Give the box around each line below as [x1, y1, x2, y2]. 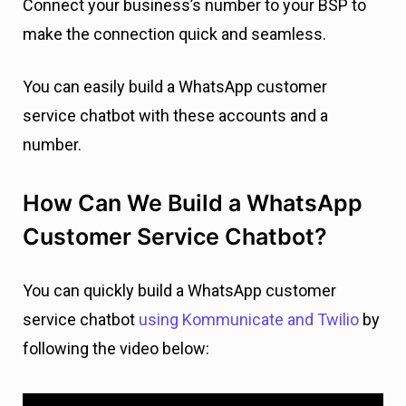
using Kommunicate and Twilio [139, 310, 359, 330]
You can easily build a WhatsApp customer [23, 77, 327, 97]
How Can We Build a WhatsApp [23, 189, 362, 217]
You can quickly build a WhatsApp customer [23, 281, 336, 301]
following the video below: [23, 339, 209, 359]
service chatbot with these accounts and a [23, 106, 328, 126]
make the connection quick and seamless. [23, 24, 326, 44]
